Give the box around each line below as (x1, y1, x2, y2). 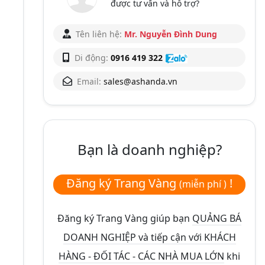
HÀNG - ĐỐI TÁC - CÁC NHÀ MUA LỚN (59, 249, 224, 263)
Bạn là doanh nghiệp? (77, 139, 222, 159)
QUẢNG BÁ (192, 211, 241, 225)
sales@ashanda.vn (104, 75, 177, 87)
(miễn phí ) (179, 177, 227, 190)
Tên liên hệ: (76, 28, 122, 40)
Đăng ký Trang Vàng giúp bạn (57, 211, 192, 225)
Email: (77, 75, 101, 87)
